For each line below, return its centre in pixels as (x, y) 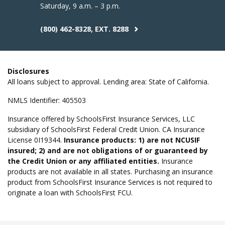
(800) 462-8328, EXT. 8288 (85, 29)
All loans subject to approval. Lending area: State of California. (108, 82)
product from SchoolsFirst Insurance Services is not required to (110, 182)
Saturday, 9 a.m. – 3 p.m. (80, 6)
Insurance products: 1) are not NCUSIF (132, 140)
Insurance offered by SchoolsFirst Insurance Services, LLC (101, 119)
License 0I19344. (36, 140)
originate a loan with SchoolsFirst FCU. (70, 193)
